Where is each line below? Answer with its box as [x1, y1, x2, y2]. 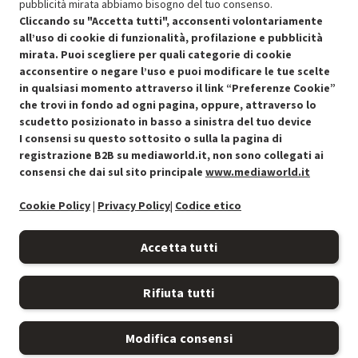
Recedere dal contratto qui [201, 145, 328, 160]
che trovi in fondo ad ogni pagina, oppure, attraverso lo [19, 97, 316, 112]
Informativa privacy [35, 252, 127, 267]
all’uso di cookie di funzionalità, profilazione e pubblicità [19, 30, 323, 45]
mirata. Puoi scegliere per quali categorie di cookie [19, 47, 292, 62]
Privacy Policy [97, 198, 170, 213]
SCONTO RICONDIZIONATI [114, 12, 244, 30]
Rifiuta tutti [143, 284, 215, 300]
